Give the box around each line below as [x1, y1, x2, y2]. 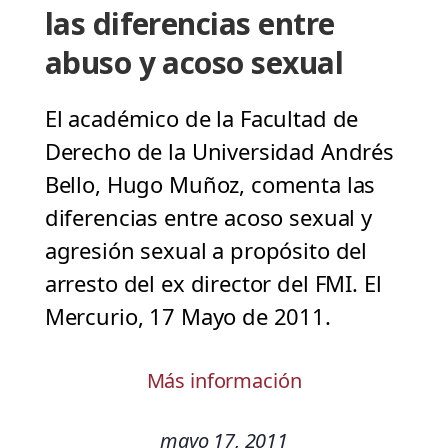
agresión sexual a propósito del [44, 235, 368, 266]
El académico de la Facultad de [44, 103, 359, 134]
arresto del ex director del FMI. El [44, 268, 382, 299]
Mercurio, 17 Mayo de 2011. [44, 301, 331, 332]
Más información [146, 367, 302, 395]
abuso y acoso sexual [44, 42, 343, 84]
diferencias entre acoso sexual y [44, 202, 372, 233]
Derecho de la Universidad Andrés [44, 136, 394, 167]
